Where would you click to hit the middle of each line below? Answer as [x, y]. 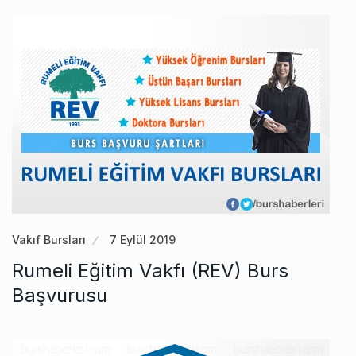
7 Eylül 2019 [143, 240]
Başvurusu [60, 296]
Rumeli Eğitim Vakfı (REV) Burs [150, 271]
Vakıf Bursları [49, 240]
